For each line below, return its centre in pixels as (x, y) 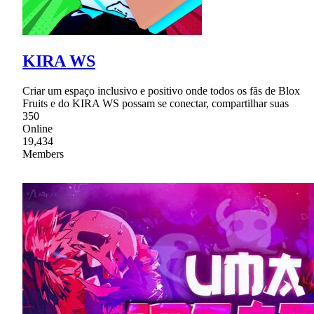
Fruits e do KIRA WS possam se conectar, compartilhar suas (156, 103)
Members (43, 153)
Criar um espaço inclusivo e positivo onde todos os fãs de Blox (161, 90)
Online (37, 128)
